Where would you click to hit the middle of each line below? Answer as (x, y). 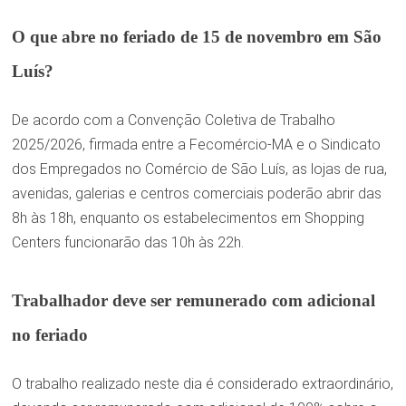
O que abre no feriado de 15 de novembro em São (196, 36)
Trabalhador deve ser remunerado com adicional (193, 300)
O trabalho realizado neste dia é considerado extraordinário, (202, 384)
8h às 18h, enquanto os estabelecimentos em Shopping (188, 218)
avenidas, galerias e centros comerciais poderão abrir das (196, 194)
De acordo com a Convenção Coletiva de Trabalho (173, 121)
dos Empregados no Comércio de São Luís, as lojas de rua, (199, 169)
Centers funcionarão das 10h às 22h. (127, 243)
